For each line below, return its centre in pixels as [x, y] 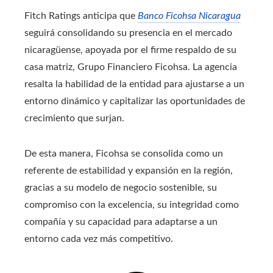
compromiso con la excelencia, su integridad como [132, 205]
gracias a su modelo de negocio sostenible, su [121, 188]
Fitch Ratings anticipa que [81, 16]
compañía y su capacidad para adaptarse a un [121, 222]
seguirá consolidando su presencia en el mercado [128, 33]
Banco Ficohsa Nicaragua [189, 16]
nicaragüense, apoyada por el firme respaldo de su [130, 50]
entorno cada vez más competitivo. [99, 239]
